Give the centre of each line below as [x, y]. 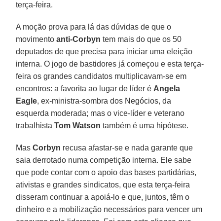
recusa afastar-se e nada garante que [127, 147]
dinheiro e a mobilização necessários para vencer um [109, 209]
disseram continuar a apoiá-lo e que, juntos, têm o [103, 197]
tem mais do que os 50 [141, 39]
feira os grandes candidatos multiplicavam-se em [101, 76]
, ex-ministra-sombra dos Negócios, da [104, 101]
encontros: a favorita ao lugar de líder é [85, 88]
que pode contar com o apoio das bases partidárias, [106, 172]
